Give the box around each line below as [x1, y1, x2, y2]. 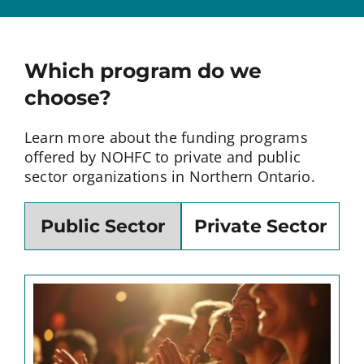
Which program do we [24, 58, 262, 84]
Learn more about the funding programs [24, 128, 308, 148]
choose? [24, 85, 111, 110]
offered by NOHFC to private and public [24, 147, 301, 167]
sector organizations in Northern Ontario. [24, 167, 315, 187]
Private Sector [194, 215, 327, 238]
